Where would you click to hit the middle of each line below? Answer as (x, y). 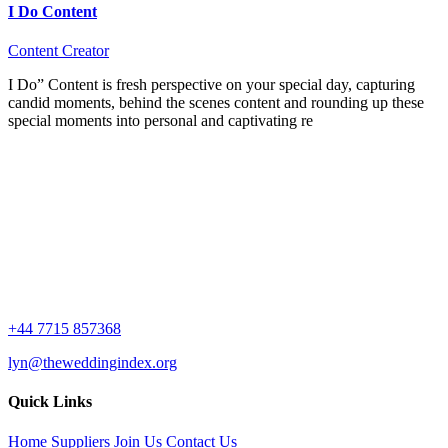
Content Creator (58, 51)
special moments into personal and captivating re (160, 121)
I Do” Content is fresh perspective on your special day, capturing (211, 85)
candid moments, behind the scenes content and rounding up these (216, 103)
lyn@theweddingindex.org (92, 363)
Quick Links (50, 402)
